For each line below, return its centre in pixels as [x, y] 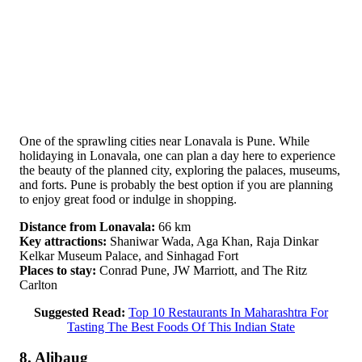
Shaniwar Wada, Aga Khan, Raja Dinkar [213, 241]
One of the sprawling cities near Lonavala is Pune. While [164, 141]
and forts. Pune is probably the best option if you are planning [176, 184]
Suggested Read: [80, 312]
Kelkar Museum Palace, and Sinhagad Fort [129, 255]
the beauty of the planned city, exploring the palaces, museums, [180, 170]
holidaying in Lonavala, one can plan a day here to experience [177, 155]
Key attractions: [63, 241]
